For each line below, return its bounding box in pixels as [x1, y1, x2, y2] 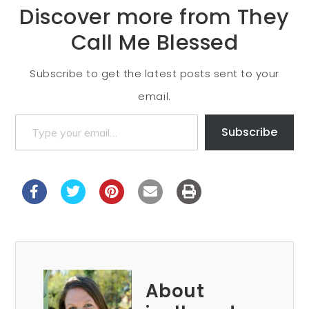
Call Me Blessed [70, 28, 239, 58]
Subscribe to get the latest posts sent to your [30, 66, 279, 81]
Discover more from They [19, 2, 290, 32]
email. [138, 89, 171, 104]
